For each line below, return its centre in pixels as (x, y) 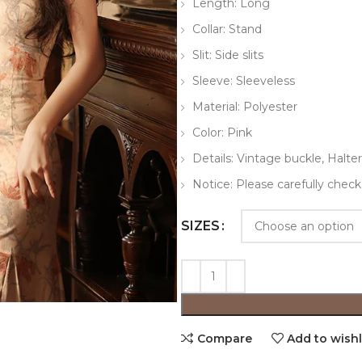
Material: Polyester (245, 107)
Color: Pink (222, 133)
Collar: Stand (227, 29)
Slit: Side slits (228, 55)
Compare (224, 338)
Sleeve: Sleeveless (244, 81)
